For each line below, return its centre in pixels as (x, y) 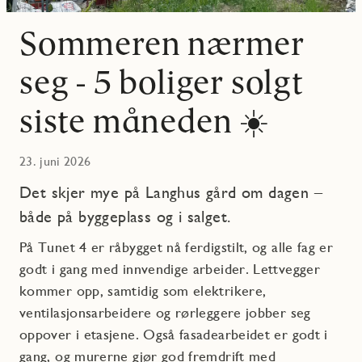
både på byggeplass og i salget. (125, 216)
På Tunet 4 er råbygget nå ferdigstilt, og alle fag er (177, 246)
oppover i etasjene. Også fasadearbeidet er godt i (174, 334)
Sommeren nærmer (162, 42)
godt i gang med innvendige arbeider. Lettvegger (170, 268)
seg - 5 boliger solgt (162, 81)
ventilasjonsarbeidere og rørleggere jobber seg (165, 312)
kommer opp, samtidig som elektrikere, (143, 290)
